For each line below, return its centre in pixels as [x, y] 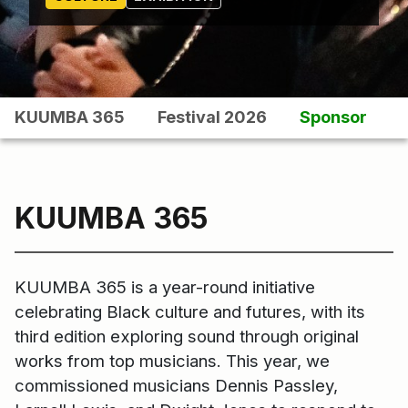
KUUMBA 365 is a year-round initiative [165, 287]
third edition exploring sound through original [187, 337]
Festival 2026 [212, 117]
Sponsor [333, 117]
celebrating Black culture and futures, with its [190, 312]
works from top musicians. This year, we [172, 361]
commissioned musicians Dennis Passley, [176, 386]
